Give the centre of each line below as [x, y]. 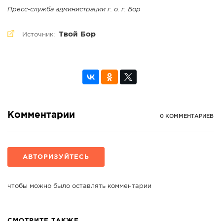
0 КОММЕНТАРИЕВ [187, 117]
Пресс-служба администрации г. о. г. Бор [74, 10]
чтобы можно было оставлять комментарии [79, 186]
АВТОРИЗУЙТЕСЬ [56, 157]
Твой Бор [77, 35]
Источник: [39, 35]
